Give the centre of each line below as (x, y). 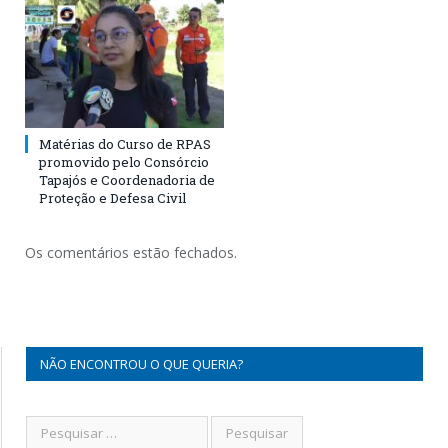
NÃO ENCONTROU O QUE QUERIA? (141, 364)
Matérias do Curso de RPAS (125, 144)
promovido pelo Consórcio (124, 162)
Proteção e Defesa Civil (112, 198)
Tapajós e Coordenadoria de (127, 180)
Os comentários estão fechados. (131, 253)
